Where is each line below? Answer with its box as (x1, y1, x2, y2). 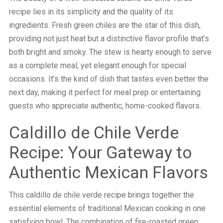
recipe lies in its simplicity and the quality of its (8, 7, 173, 17)
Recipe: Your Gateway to (8, 142, 192, 163)
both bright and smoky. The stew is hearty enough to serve (8, 47, 212, 57)
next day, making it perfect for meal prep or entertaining (8, 88, 201, 98)
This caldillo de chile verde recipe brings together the (8, 190, 194, 200)
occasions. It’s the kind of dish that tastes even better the (8, 74, 209, 84)
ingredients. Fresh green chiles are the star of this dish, (8, 20, 201, 30)
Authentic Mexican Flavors (8, 162, 208, 183)
